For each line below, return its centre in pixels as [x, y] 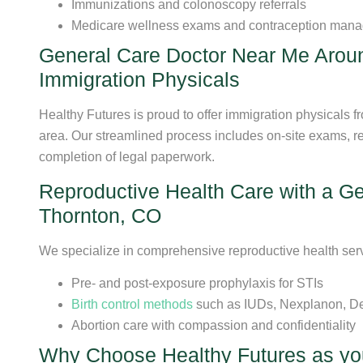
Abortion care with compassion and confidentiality [214, 326]
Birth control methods [132, 305]
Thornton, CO [100, 216]
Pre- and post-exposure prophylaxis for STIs [197, 284]
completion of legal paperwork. [127, 156]
